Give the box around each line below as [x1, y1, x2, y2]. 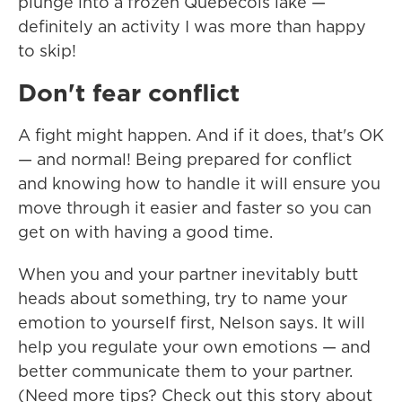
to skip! [18, 39, 76, 62]
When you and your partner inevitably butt [18, 263, 358, 285]
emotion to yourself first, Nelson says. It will [18, 311, 365, 334]
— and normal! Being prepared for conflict [18, 148, 352, 170]
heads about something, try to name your [18, 287, 347, 310]
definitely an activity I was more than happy [18, 15, 366, 38]
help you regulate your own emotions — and [18, 336, 371, 358]
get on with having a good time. [18, 221, 273, 243]
